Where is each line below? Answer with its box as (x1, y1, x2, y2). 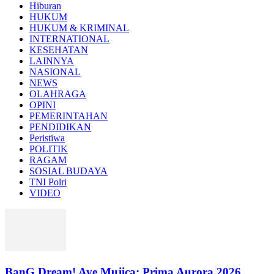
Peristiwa (29, 133, 65, 144)
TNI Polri (29, 177, 67, 188)
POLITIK (29, 144, 68, 155)
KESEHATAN (29, 45, 88, 56)
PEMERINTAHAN (29, 111, 108, 122)
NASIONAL (29, 67, 81, 78)
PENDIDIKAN (29, 122, 91, 133)
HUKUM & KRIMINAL (29, 23, 129, 34)
